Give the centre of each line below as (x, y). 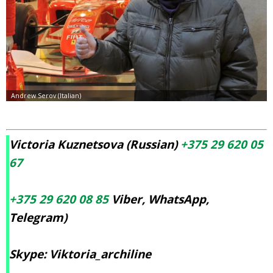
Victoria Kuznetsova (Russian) (95, 144)
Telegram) (38, 217)
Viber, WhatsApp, (159, 199)
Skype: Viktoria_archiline (80, 254)
